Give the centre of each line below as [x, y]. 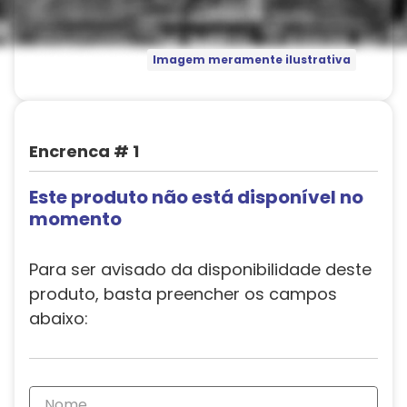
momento [75, 219]
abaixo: [59, 318]
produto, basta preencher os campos [183, 294]
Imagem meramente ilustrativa [251, 60]
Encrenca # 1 [84, 151]
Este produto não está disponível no [196, 197]
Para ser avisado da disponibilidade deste [200, 269]
